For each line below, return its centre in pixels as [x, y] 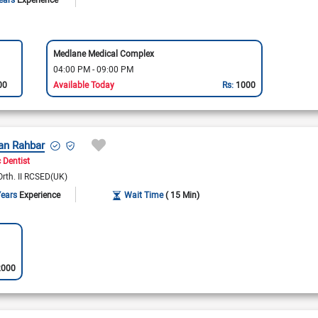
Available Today [83, 84]
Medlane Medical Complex [103, 53]
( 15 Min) [183, 194]
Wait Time [144, 194]
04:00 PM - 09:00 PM [93, 68]
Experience [40, 194]
